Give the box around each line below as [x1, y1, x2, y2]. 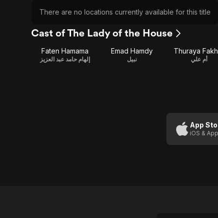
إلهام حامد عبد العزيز [39, 55, 90, 63]
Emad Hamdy [111, 47, 153, 55]
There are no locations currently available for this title [39, 8, 211, 16]
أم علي [191, 55, 207, 63]
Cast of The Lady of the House [31, 27, 173, 39]
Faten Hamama [41, 47, 89, 55]
